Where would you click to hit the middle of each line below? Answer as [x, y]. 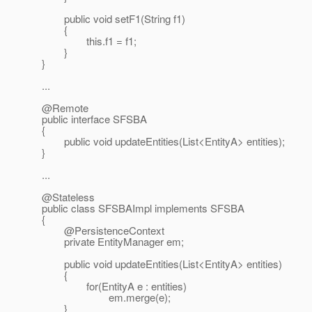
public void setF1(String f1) [114, 19]
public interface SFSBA [94, 119]
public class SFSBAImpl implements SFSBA [143, 208]
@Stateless [68, 197]
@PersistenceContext [103, 231]
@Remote [65, 108]
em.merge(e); [106, 297]
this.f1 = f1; [89, 41]
